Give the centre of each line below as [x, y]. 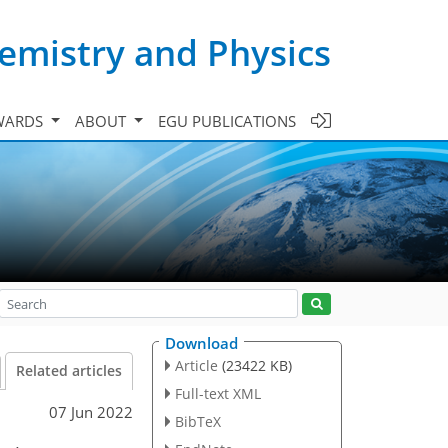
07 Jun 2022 [91, 411]
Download [201, 343]
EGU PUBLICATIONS [227, 120]
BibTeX [197, 421]
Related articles [69, 371]
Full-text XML [217, 393]
